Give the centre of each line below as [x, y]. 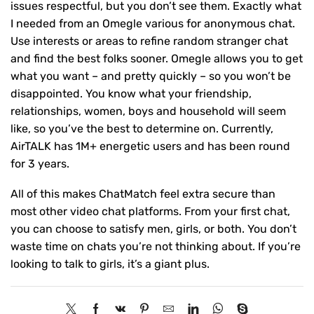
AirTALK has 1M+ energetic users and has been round [150, 146]
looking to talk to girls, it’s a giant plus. [110, 264]
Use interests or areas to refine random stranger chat [149, 41]
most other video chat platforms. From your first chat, [150, 212]
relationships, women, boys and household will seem [148, 111]
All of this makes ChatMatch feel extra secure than [143, 194]
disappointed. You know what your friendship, [131, 93]
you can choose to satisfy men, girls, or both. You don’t [153, 229]
